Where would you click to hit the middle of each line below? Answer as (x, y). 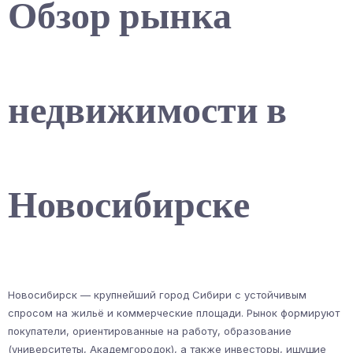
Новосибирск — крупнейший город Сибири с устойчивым (157, 294)
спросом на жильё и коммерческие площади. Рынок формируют (174, 312)
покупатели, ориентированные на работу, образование (150, 331)
